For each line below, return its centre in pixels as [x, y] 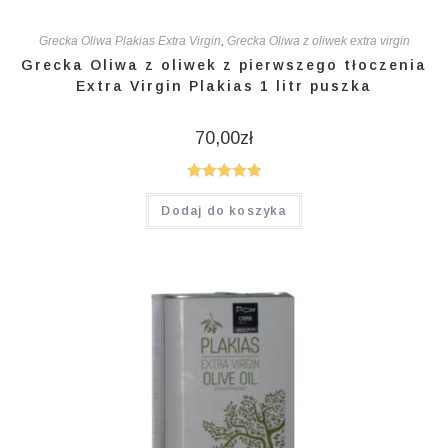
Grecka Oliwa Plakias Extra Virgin [129, 40]
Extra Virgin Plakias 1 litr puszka [224, 85]
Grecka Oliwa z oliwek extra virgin [318, 40]
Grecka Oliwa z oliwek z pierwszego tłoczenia [224, 64]
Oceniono [224, 190]
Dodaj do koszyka [224, 211]
